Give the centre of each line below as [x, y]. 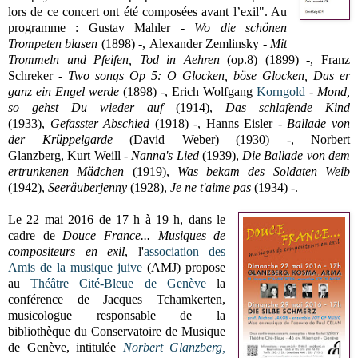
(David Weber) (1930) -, [220, 139]
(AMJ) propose [184, 267]
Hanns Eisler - [247, 123]
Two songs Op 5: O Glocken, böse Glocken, [191, 75]
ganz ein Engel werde [66, 91]
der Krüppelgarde [69, 139]
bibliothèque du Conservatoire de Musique [117, 331]
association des [185, 251]
